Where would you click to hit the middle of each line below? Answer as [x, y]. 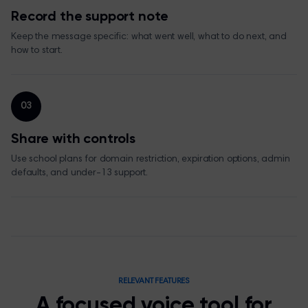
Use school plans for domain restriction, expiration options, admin [151, 159]
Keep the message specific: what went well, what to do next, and [149, 37]
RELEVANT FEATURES [154, 281]
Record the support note [90, 17]
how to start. [37, 51]
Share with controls [73, 140]
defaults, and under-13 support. [80, 173]
